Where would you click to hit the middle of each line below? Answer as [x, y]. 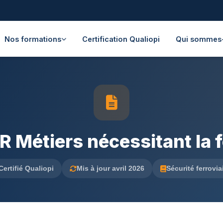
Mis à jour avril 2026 [110, 168]
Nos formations [33, 39]
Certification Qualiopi [121, 39]
